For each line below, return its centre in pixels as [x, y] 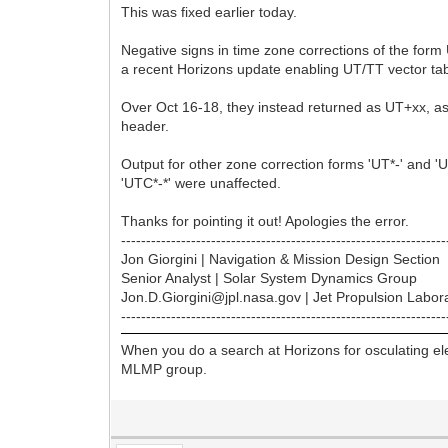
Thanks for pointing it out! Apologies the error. [265, 220]
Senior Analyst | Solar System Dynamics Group [269, 277]
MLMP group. [164, 368]
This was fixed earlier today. [209, 11]
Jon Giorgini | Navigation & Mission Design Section [281, 258]
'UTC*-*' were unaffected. [201, 182]
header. [145, 125]
